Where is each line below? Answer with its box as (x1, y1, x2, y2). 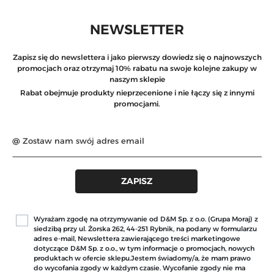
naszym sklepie (109, 74, 165, 84)
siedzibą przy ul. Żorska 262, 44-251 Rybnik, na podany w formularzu (34, 224, 257, 234)
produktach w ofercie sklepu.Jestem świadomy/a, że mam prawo (34, 254, 251, 263)
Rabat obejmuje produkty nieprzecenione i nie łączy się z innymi (20, 87, 254, 97)
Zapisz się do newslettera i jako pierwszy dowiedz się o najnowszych (12, 52, 262, 62)
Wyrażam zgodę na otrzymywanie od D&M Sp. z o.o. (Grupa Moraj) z (34, 215, 259, 224)
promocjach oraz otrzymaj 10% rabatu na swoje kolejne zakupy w (17, 63, 257, 73)
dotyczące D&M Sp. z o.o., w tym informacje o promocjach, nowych (34, 244, 255, 253)
